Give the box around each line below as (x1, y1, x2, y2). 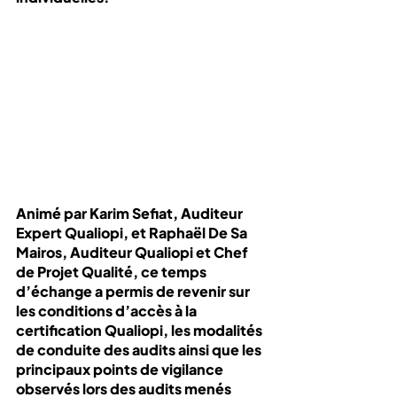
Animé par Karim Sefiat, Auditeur (16, 203, 245, 222)
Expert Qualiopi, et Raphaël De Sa (16, 222, 250, 242)
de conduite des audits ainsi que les (16, 339, 264, 359)
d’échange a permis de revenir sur (16, 281, 253, 300)
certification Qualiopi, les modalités (16, 320, 265, 339)
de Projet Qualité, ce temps (16, 261, 209, 281)
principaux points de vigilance (16, 359, 226, 378)
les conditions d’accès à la (16, 300, 199, 320)
